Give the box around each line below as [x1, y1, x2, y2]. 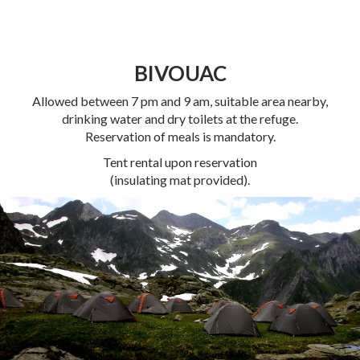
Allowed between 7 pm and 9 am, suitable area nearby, [32, 93, 328, 108]
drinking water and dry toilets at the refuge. [62, 111, 298, 126]
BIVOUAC [133, 60, 227, 86]
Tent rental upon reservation [103, 154, 257, 170]
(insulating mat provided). [110, 172, 250, 187]
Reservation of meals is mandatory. [84, 129, 276, 144]
